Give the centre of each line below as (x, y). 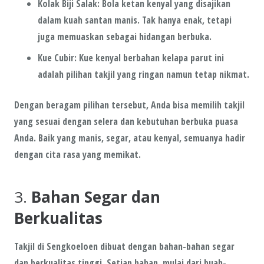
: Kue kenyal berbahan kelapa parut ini (149, 57)
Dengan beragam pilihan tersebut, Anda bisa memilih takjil (129, 105)
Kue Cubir (56, 57)
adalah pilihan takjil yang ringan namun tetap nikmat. (143, 74)
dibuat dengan (128, 246)
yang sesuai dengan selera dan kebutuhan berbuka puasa (126, 121)
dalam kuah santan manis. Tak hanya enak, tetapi (135, 20)
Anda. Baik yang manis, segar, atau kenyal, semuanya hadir (130, 138)
